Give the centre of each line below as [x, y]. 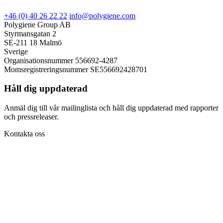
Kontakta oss [24, 133]
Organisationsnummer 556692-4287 [61, 60]
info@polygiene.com [102, 15]
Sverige [16, 51]
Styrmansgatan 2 [30, 33]
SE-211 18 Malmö [33, 42]
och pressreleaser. [31, 116]
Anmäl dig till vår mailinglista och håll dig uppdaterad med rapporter [111, 108]
